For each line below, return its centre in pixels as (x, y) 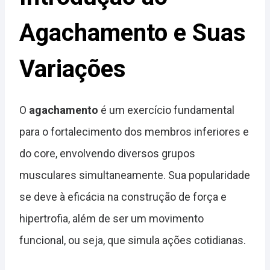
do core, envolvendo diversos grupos (107, 153)
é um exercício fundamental (166, 110)
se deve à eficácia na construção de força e (123, 197)
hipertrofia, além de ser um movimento (111, 218)
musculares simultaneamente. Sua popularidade (135, 175)
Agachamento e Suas (133, 33)
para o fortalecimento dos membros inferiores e (134, 132)
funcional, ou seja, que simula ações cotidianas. (133, 240)
